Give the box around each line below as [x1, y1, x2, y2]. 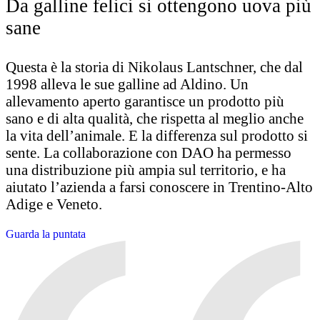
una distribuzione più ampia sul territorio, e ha [6, 161, 286, 179]
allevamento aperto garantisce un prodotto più [6, 93, 284, 110]
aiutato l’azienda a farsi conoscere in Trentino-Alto [6, 179, 313, 196]
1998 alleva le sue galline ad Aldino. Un [6, 76, 249, 93]
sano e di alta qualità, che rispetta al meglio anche [6, 110, 304, 127]
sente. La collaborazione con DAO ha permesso [6, 144, 291, 161]
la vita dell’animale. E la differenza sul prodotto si [6, 127, 308, 144]
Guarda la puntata [6, 228, 86, 241]
